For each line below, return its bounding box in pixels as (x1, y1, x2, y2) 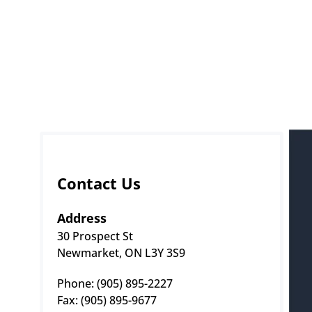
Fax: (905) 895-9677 (57, 292, 157, 308)
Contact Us (57, 172, 141, 194)
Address (57, 209, 107, 226)
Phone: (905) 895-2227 (57, 275, 173, 291)
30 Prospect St (57, 228, 133, 244)
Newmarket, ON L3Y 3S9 (57, 244, 185, 260)
